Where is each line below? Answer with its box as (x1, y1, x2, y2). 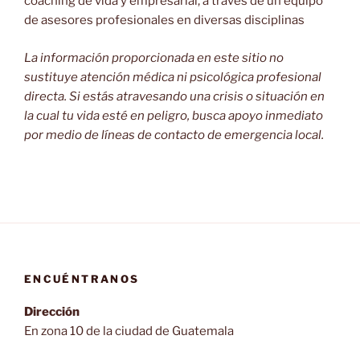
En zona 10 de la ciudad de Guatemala (24, 323, 234, 338)
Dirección (24, 304, 80, 319)
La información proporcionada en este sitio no (24, 50, 284, 65)
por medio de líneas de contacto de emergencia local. (24, 127, 324, 142)
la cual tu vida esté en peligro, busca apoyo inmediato (24, 108, 323, 123)
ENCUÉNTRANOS (24, 272, 140, 286)
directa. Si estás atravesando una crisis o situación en (24, 88, 325, 104)
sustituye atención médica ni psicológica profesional (24, 69, 321, 84)
